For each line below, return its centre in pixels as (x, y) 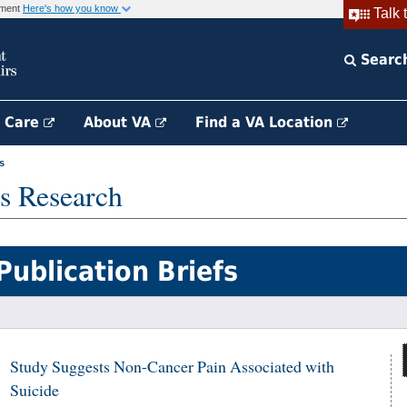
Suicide (35, 390)
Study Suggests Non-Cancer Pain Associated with (172, 366)
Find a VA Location (266, 122)
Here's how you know (72, 8)
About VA (119, 122)
